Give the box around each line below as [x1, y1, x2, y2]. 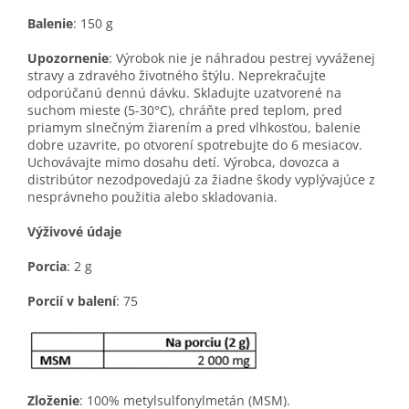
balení [78, 292, 116, 310]
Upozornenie [27, 49, 109, 68]
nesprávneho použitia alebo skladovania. [27, 188, 281, 206]
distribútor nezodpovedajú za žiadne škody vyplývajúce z [27, 171, 375, 189]
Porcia [27, 257, 67, 276]
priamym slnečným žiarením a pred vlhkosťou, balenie [27, 119, 361, 137]
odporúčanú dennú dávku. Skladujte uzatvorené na [27, 84, 341, 102]
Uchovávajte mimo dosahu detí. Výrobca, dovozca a [27, 153, 340, 172]
